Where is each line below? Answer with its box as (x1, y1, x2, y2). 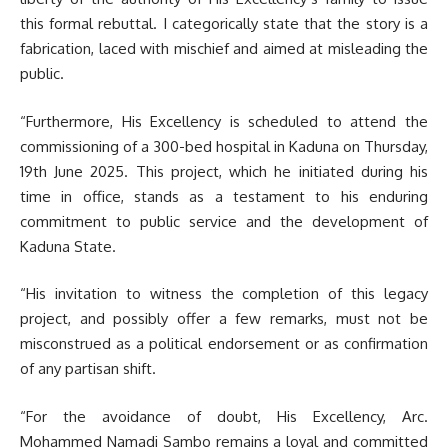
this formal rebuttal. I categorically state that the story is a (20, 14, 428, 33)
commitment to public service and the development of (20, 211, 428, 231)
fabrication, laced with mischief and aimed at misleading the (20, 39, 428, 58)
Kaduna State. (20, 236, 116, 256)
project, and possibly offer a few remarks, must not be (20, 309, 428, 328)
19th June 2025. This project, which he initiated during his (20, 161, 428, 181)
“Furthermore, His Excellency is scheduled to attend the (20, 111, 428, 131)
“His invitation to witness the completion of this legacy (20, 284, 428, 303)
